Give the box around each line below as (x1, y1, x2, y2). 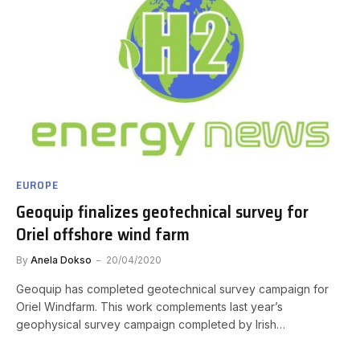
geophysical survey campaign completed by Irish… (16, 317, 285, 332)
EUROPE (16, 176, 59, 194)
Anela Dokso (31, 254, 92, 267)
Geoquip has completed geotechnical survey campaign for (16, 282, 329, 297)
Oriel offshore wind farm (16, 221, 190, 248)
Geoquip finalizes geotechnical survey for (16, 198, 309, 226)
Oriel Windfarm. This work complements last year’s (16, 300, 283, 314)
